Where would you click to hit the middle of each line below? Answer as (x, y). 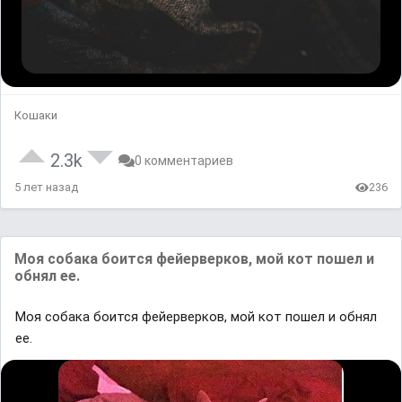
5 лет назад (46, 188)
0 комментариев (184, 161)
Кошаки (36, 116)
